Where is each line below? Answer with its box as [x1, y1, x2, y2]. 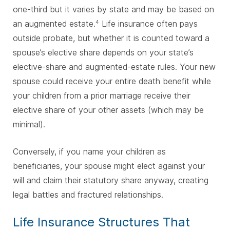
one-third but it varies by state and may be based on [13, 4, 214, 15]
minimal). [13, 119, 45, 130]
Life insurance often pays [99, 18, 198, 29]
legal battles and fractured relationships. [13, 189, 163, 200]
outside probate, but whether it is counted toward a [13, 33, 209, 44]
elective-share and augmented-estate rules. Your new [13, 62, 216, 72]
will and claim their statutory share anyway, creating [13, 175, 208, 186]
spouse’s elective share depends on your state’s [13, 47, 194, 58]
